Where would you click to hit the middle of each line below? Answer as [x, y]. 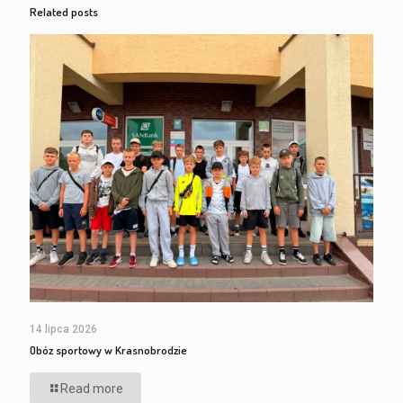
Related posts [64, 11]
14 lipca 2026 [63, 330]
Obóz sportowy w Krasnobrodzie [108, 350]
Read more [92, 389]
